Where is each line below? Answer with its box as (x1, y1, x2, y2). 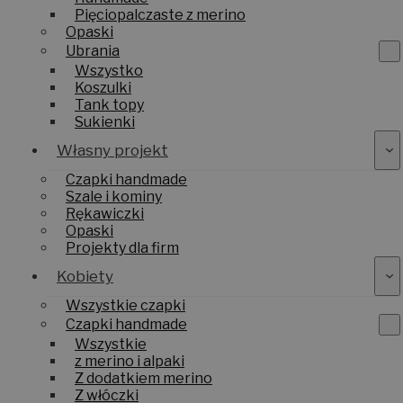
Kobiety (57, 283, 113, 302)
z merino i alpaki (75, 369, 184, 387)
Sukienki (75, 130, 135, 148)
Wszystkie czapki (66, 313, 185, 331)
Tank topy (75, 112, 144, 130)
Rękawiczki (66, 221, 144, 239)
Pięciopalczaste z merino (75, 22, 246, 40)
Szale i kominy (66, 204, 162, 222)
